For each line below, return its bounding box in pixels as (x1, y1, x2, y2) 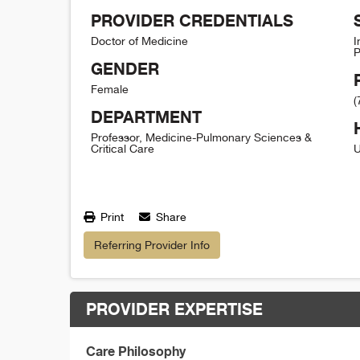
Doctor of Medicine (91, 34, 188, 47)
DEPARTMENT (91, 106, 202, 127)
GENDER (91, 58, 159, 79)
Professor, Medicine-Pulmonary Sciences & (91, 130, 312, 144)
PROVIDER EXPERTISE (86, 298, 263, 319)
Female (91, 82, 129, 96)
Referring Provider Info (94, 238, 210, 252)
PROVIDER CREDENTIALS (91, 10, 293, 31)
